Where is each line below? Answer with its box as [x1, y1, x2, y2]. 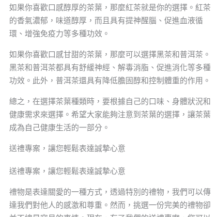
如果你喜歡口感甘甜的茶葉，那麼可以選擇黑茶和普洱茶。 [9, 49, 211, 60]
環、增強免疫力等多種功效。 [9, 28, 110, 39]
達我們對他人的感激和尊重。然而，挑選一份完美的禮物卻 [9, 200, 211, 211]
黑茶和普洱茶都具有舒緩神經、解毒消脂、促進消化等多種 [9, 62, 211, 73]
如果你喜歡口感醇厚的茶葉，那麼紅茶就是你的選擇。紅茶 [9, 2, 211, 13]
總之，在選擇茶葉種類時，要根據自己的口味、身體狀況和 [9, 96, 211, 107]
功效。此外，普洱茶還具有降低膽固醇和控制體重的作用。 [9, 75, 211, 86]
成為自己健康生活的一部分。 [9, 122, 110, 133]
